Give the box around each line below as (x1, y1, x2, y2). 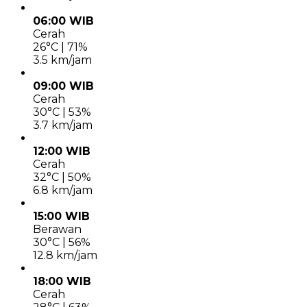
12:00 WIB (33, 145, 90, 158)
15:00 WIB (33, 210, 90, 223)
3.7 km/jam (33, 119, 93, 132)
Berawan (33, 223, 82, 236)
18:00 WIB (33, 275, 91, 288)
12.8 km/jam (33, 249, 97, 262)
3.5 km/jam (33, 53, 92, 67)
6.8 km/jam (33, 184, 93, 197)
